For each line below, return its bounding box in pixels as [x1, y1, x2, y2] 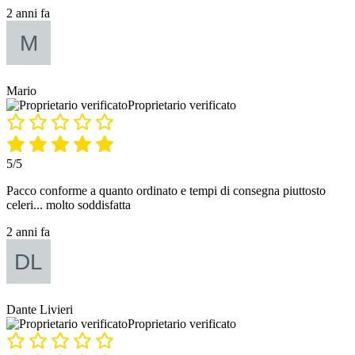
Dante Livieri [6, 303, 73, 317]
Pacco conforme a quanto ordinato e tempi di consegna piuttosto [6, 184, 326, 198]
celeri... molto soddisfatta [6, 198, 131, 212]
